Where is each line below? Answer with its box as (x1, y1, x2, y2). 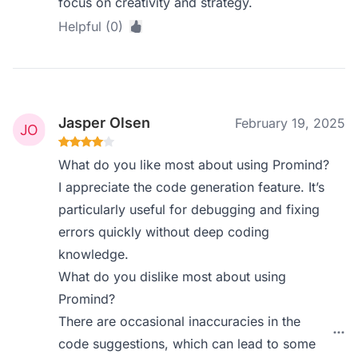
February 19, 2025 (235, 115, 345, 131)
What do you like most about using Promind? (58, 157, 330, 173)
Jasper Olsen (58, 114, 151, 131)
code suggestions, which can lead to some (58, 336, 316, 352)
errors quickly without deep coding (58, 224, 270, 240)
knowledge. (58, 246, 129, 262)
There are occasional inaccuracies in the (58, 313, 301, 329)
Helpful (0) (58, 18, 124, 34)
